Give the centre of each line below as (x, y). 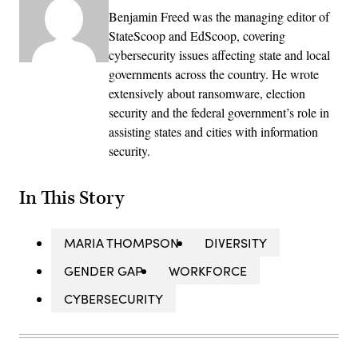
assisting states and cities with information (213, 132)
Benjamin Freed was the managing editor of (219, 17)
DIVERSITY (236, 242)
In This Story (72, 198)
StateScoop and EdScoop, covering (197, 36)
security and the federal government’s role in (219, 113)
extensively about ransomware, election (207, 93)
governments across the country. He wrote (214, 74)
